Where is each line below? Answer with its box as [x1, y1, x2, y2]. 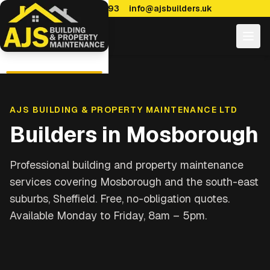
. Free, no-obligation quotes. [95, 192, 230, 206]
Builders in [10, 121, 126, 149]
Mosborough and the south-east [100, 175, 259, 189]
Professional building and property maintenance [10, 158, 243, 172]
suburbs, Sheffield [10, 192, 95, 206]
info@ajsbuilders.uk [129, 3, 212, 14]
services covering [10, 175, 97, 189]
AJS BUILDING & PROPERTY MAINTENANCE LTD [10, 104, 238, 115]
